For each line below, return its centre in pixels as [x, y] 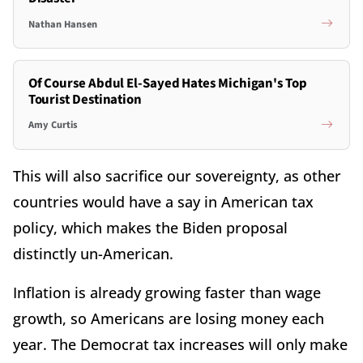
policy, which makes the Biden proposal [150, 227]
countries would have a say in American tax [163, 201]
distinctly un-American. [97, 253]
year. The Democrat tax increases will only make [180, 344]
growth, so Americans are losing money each [169, 318]
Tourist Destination [85, 99]
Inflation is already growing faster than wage [167, 292]
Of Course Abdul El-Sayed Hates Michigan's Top [167, 83]
